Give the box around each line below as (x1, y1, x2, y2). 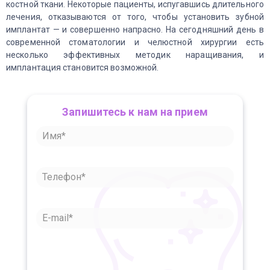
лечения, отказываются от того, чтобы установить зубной (6, 12, 264, 22)
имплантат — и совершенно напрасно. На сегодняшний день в (6, 25, 264, 34)
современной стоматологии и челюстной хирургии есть (6, 37, 264, 47)
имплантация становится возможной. (6, 63, 159, 72)
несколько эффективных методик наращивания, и (6, 50, 264, 60)
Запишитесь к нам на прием (62, 105, 208, 118)
